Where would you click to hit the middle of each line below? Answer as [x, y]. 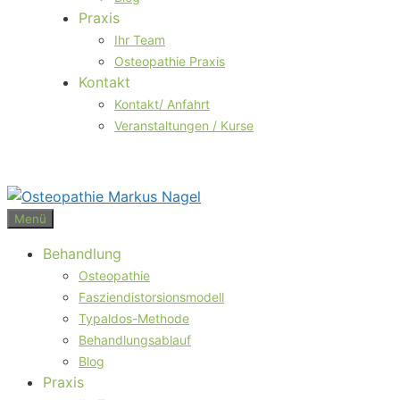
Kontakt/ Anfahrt [162, 104]
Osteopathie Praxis [170, 61]
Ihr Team [140, 40]
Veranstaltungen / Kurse [184, 125]
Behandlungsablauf [135, 340]
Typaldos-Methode [134, 318]
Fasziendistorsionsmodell [151, 297]
